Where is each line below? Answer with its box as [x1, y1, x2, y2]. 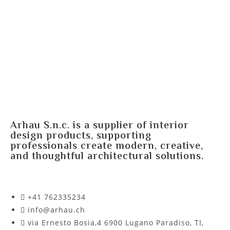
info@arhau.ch [28, 205, 85, 215]
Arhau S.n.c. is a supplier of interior [10, 118, 189, 134]
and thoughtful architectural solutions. [10, 149, 204, 165]
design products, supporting [10, 128, 151, 144]
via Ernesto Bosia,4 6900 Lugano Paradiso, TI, [28, 218, 204, 227]
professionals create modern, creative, [10, 139, 203, 155]
